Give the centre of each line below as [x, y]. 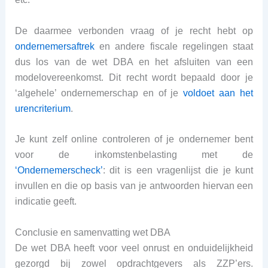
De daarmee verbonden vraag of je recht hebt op [134, 31]
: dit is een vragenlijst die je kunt [178, 170]
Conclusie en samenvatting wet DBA [92, 232]
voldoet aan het [218, 93]
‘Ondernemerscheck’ [59, 170]
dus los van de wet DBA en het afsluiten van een [134, 62]
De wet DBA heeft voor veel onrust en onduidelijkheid [134, 248]
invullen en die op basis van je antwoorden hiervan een [134, 186]
